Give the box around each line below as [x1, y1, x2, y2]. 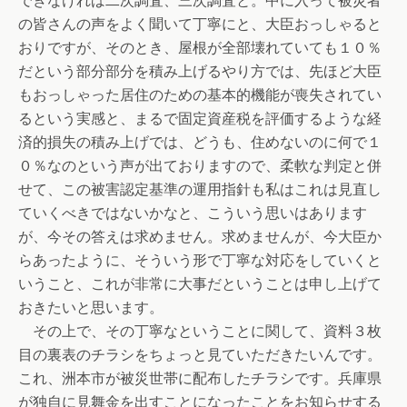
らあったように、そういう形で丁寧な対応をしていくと [18, 252, 382, 269]
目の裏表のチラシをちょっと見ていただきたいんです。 [18, 346, 382, 363]
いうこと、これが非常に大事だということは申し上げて [18, 275, 382, 293]
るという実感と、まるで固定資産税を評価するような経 [18, 110, 382, 127]
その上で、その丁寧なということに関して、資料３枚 [18, 323, 382, 340]
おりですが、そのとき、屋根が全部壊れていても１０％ [18, 39, 382, 56]
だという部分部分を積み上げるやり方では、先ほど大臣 [18, 63, 382, 80]
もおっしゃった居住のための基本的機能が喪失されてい [18, 86, 382, 104]
